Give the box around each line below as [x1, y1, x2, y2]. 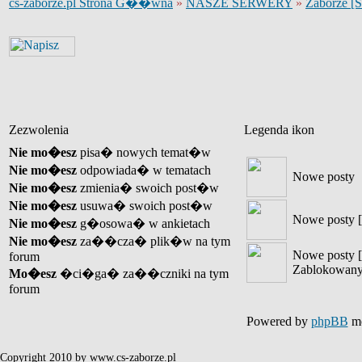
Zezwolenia [9, 123, 69, 137]
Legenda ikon [244, 123, 314, 137]
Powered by [246, 314, 311, 328]
